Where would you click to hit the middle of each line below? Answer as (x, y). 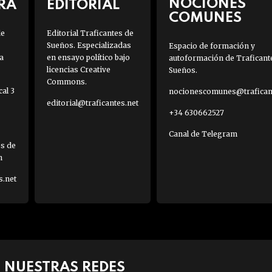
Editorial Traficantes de (90, 33)
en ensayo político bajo (88, 58)
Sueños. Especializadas (89, 46)
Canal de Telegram (203, 134)
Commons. (66, 82)
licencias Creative (78, 70)
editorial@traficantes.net (92, 103)
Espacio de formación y (212, 46)
